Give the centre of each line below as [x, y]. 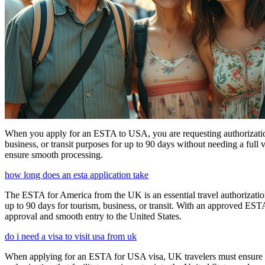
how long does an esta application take [77, 175]
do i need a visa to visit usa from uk [71, 237]
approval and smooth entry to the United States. [93, 216]
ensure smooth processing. [54, 155]
